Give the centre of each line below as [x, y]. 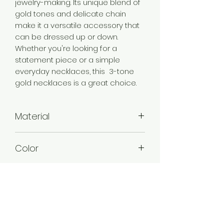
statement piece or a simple [67, 59]
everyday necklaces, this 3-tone [74, 71]
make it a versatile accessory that [77, 25]
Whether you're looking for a [66, 48]
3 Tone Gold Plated [50, 201]
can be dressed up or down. [66, 36]
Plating [29, 180]
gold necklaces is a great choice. [76, 82]
